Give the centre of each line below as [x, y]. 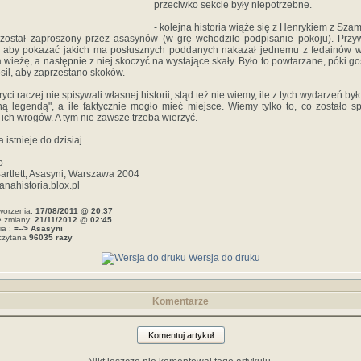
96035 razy [51, 237]
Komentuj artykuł [180, 335]
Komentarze [180, 301]
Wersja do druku [223, 258]
